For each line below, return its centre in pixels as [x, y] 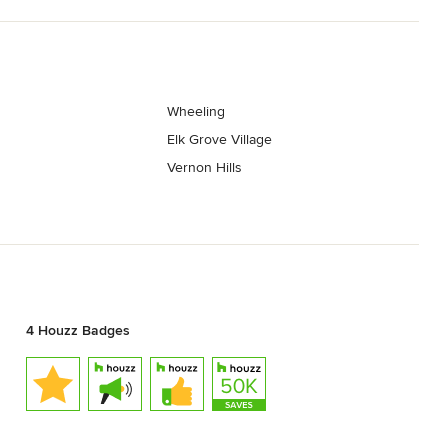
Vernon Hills [205, 168]
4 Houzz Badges [77, 330]
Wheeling [196, 112]
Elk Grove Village [220, 140]
